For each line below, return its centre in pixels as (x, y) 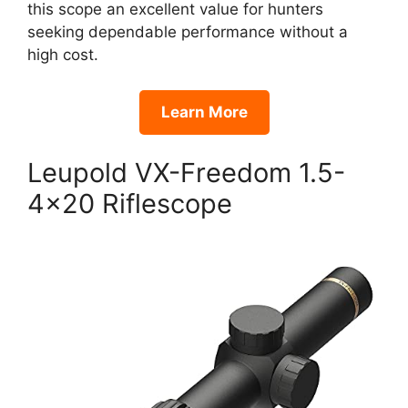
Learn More (204, 112)
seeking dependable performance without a (188, 32)
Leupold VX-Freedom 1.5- (186, 173)
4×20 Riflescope (130, 204)
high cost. (63, 55)
